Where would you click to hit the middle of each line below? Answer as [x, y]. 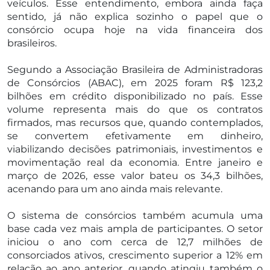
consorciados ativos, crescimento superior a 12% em [135, 255]
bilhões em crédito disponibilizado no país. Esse [135, 96]
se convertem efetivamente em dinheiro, [135, 136]
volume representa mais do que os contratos [135, 109]
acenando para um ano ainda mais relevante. [115, 189]
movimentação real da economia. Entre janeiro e [135, 162]
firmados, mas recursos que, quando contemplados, [135, 122]
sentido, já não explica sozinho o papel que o [135, 16]
